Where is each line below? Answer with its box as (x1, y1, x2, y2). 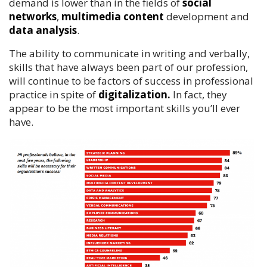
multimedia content (61, 9, 164, 23)
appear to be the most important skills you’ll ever (9, 101, 240, 115)
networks (9, 9, 57, 23)
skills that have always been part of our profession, (9, 60, 248, 74)
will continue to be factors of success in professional (9, 73, 253, 88)
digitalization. (98, 87, 170, 101)
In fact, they (170, 87, 227, 101)
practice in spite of (9, 87, 98, 101)
